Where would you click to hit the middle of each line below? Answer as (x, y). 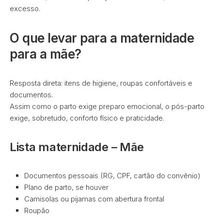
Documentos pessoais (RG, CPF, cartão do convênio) (112, 176)
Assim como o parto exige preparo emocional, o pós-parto (107, 106)
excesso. (25, 8)
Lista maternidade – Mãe (77, 147)
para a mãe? (46, 54)
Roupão (37, 210)
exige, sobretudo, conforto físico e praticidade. (87, 118)
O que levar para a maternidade (102, 38)
